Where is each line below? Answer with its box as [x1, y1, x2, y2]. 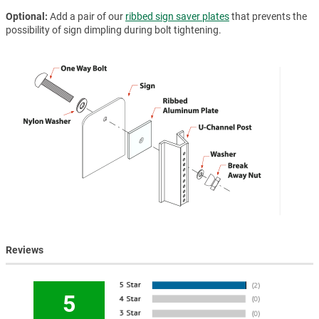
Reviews [6, 244, 43, 256]
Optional [6, 11, 45, 23]
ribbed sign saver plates [125, 11, 229, 23]
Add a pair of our [50, 11, 125, 23]
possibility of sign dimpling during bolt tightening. [6, 24, 221, 36]
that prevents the [229, 11, 307, 23]
